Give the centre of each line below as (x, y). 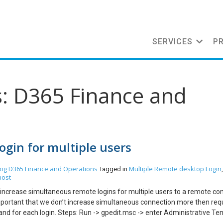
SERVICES (172, 42)
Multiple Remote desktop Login (175, 169)
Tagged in (114, 169)
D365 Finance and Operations (53, 169)
